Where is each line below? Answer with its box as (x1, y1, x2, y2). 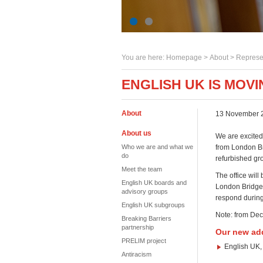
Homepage (166, 53, 202, 62)
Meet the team (122, 166, 162, 173)
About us (122, 129, 151, 137)
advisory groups (122, 188, 168, 195)
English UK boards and (122, 179, 187, 186)
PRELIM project (122, 237, 166, 244)
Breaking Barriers (122, 215, 171, 222)
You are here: (122, 53, 166, 62)
